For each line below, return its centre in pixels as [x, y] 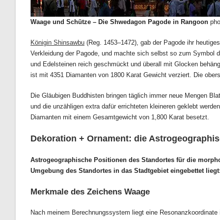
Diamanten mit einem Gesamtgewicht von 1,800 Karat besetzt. [120, 117]
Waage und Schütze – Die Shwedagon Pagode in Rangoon [119, 22]
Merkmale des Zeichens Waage [90, 192]
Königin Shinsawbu [57, 43]
